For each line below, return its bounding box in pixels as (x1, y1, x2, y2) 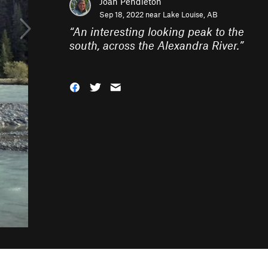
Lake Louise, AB (163, 10, 218, 19)
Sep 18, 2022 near (99, 10, 163, 19)
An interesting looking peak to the (73, 25, 244, 38)
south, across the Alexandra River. (69, 38, 239, 52)
